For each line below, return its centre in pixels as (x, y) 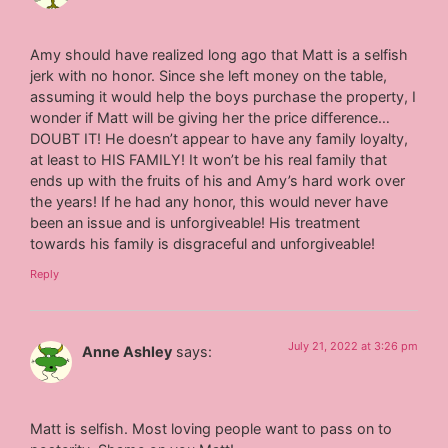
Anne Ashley (127, 351)
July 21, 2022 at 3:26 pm (352, 345)
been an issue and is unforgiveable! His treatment (195, 223)
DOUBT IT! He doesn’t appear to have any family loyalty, (219, 139)
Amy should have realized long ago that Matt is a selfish (219, 55)
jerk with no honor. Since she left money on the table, (209, 76)
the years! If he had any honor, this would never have (209, 202)
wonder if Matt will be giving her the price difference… (210, 118)
